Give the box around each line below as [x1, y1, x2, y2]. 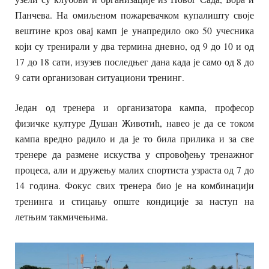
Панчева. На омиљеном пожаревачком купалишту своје [15, 8, 254, 22]
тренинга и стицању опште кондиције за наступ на [15, 195, 254, 208]
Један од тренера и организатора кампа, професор [15, 101, 254, 114]
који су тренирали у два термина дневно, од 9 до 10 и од [15, 40, 254, 53]
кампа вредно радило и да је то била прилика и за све [15, 132, 254, 145]
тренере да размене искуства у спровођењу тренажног [15, 148, 254, 161]
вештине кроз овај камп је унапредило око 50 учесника [15, 24, 254, 37]
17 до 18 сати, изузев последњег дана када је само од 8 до [15, 55, 254, 68]
